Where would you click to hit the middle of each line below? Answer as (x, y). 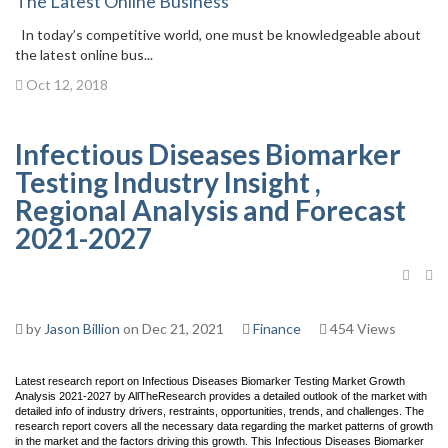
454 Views (361, 328)
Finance (277, 328)
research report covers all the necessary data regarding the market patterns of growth (224, 426)
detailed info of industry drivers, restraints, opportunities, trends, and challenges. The (219, 411)
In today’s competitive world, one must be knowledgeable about (218, 34)
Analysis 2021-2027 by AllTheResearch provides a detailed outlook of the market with (221, 396)
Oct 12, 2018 (65, 84)
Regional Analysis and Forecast (210, 210)
